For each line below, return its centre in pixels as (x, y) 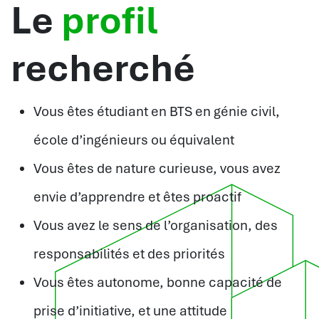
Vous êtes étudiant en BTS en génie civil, (157, 112)
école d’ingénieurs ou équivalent (134, 140)
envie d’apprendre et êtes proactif (137, 197)
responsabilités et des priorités (129, 254)
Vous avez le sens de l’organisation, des (156, 226)
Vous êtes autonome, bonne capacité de (158, 283)
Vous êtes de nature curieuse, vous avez (157, 169)
